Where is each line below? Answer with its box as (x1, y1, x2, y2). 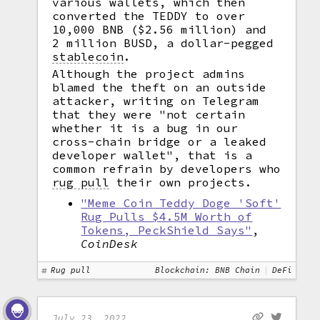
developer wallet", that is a (52, 148, 253, 162)
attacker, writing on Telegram (52, 94, 260, 108)
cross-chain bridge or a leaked (52, 134, 267, 149)
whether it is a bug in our (52, 121, 239, 135)
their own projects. (109, 175, 253, 189)
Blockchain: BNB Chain (155, 265, 261, 275)
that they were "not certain (52, 107, 246, 121)
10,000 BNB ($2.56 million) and (52, 22, 267, 36)
